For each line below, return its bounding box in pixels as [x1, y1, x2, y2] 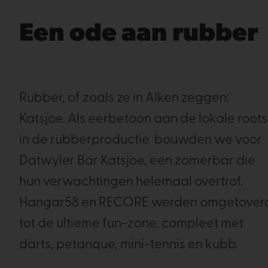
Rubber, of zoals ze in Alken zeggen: [19, 92, 229, 105]
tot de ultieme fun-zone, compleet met [19, 217, 243, 231]
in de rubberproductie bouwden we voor [19, 133, 262, 147]
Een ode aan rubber [19, 22, 258, 47]
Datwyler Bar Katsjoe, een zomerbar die [19, 154, 255, 168]
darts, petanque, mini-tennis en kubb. [19, 238, 240, 252]
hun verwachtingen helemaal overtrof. [19, 175, 243, 189]
